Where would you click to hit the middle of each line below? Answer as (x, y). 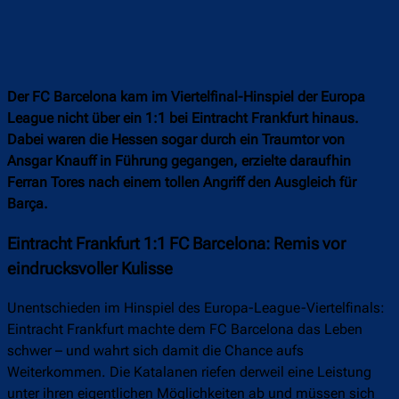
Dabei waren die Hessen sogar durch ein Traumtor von (176, 140)
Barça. (28, 204)
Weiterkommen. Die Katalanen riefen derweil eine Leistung (189, 372)
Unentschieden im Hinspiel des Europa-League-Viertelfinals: (196, 308)
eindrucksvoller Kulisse (90, 269)
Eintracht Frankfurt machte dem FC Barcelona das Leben (185, 330)
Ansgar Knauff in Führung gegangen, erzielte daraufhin (179, 161)
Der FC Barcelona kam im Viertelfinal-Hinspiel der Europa (186, 97)
